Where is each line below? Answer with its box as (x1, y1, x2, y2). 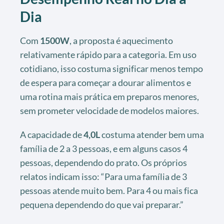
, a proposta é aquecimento (69, 35, 173, 46)
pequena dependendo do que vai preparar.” (20, 199, 183, 210)
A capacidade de (20, 129, 83, 140)
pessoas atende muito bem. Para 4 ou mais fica (20, 185, 198, 196)
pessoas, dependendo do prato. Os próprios (20, 157, 187, 168)
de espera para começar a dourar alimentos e (20, 77, 191, 88)
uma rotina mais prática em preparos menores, (20, 91, 199, 102)
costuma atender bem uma (100, 129, 204, 140)
